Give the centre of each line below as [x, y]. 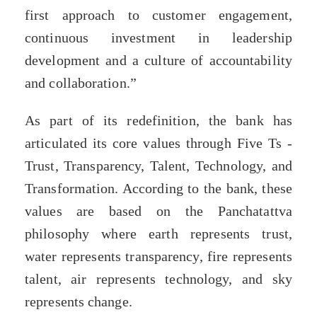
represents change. [79, 302]
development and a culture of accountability [158, 60]
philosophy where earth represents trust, [158, 234]
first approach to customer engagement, [158, 15]
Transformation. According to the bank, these [158, 189]
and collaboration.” [81, 83]
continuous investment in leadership [158, 38]
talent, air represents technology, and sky [158, 279]
